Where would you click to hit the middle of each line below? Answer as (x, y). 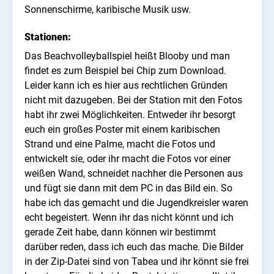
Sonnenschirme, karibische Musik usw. (108, 10)
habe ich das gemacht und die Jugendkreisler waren (136, 203)
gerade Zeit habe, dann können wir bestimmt (120, 232)
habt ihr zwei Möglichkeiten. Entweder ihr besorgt (130, 115)
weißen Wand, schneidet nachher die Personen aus (134, 174)
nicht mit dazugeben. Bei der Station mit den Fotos (133, 100)
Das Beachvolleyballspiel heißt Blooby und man (127, 56)
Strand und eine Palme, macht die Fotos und (120, 144)
